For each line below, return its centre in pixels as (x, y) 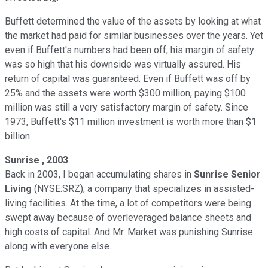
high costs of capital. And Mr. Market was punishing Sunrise (129, 232)
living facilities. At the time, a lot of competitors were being (128, 203)
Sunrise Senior (226, 174)
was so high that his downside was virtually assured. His (123, 64)
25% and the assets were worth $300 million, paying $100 (125, 93)
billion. (18, 136)
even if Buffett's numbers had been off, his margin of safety (130, 50)
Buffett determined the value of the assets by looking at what (133, 21)
